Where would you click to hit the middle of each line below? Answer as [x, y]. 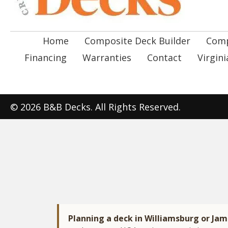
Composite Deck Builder [137, 41]
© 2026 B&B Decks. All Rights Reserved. [95, 107]
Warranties [107, 58]
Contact [164, 58]
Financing [46, 58]
